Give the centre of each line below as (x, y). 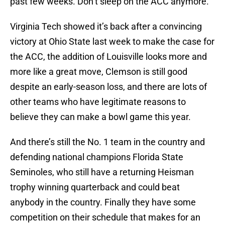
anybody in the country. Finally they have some (103, 202)
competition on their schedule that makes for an (105, 217)
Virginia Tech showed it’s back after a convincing (106, 27)
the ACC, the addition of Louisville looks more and (108, 57)
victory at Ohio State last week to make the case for (112, 42)
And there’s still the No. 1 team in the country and (107, 142)
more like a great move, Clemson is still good (99, 72)
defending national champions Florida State (97, 157)
